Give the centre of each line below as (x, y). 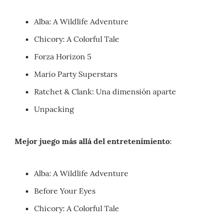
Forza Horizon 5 (63, 57)
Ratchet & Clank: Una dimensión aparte (105, 92)
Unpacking (54, 109)
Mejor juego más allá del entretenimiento (92, 141)
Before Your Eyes (65, 191)
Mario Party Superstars (76, 74)
